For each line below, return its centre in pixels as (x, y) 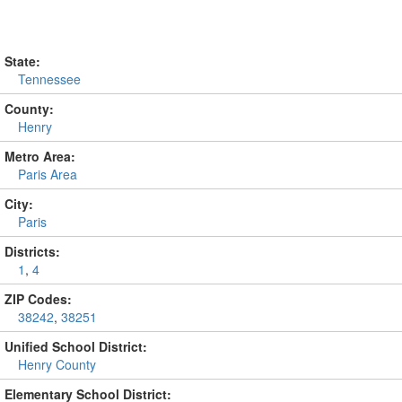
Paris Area (48, 174)
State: (22, 61)
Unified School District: (76, 346)
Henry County (57, 364)
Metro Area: (40, 156)
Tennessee (49, 79)
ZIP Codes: (38, 299)
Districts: (32, 251)
